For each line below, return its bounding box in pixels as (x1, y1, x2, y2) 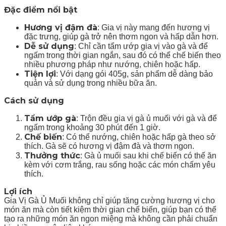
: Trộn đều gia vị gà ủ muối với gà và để (76, 114, 217, 123)
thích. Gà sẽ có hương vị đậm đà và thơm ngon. (24, 141, 194, 150)
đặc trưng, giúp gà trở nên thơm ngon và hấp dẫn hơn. (24, 32, 218, 41)
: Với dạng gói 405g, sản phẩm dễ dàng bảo (56, 69, 213, 78)
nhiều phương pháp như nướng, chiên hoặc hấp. (24, 60, 200, 69)
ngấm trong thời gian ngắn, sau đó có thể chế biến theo (24, 50, 221, 60)
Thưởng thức (24, 150, 80, 160)
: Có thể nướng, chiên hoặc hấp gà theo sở (62, 132, 216, 141)
